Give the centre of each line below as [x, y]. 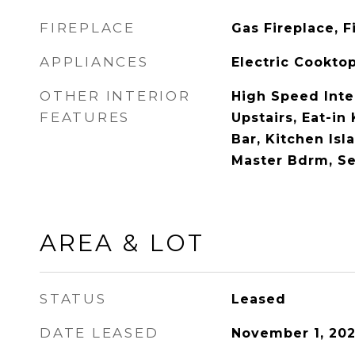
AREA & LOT [122, 243]
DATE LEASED [99, 333]
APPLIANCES [94, 62]
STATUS [73, 299]
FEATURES [85, 117]
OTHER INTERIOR [115, 96]
